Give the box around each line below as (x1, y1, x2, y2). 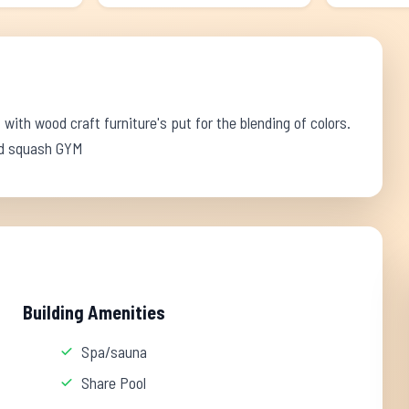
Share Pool (81, 372, 147, 393)
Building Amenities (23, 301, 166, 323)
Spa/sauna (81, 341, 148, 362)
